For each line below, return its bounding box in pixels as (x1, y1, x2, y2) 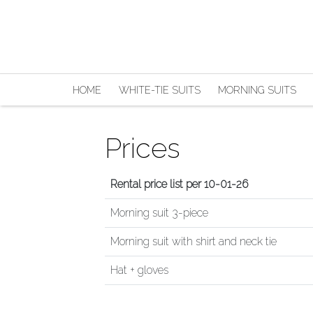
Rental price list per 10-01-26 (110, 177, 248, 191)
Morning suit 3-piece (110, 206, 208, 219)
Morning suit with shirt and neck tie (110, 235, 277, 248)
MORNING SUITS (218, 83, 297, 96)
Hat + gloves (110, 263, 168, 277)
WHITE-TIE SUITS (119, 83, 201, 96)
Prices (105, 131, 180, 164)
